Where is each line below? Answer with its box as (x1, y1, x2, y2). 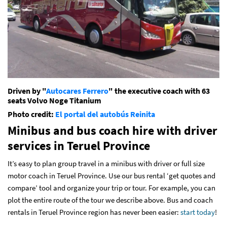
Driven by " (8, 86, 46, 96)
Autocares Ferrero (46, 86, 108, 96)
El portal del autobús (55, 109, 129, 119)
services (8, 138, 54, 154)
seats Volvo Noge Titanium (8, 95, 101, 105)
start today (180, 207, 215, 217)
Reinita (130, 109, 155, 119)
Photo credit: (8, 109, 55, 119)
